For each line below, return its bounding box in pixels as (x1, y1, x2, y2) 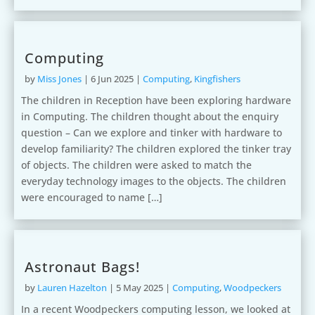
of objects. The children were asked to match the (21, 158, 252, 172)
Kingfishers (194, 72, 240, 85)
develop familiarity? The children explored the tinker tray (21, 142, 291, 155)
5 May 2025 (116, 281, 163, 294)
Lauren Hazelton (37, 281, 107, 294)
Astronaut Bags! (25, 257, 140, 276)
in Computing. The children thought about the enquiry (21, 110, 278, 123)
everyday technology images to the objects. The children (21, 174, 286, 188)
